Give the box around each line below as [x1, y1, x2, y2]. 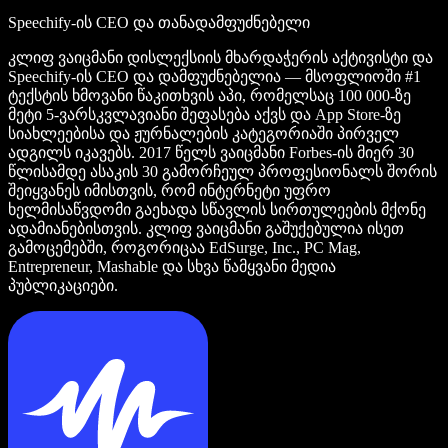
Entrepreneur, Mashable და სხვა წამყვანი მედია [8, 257, 336, 275]
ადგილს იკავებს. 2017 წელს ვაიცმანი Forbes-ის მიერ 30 [8, 143, 414, 161]
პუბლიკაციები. [8, 276, 118, 294]
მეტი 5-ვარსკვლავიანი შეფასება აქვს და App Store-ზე [8, 105, 401, 123]
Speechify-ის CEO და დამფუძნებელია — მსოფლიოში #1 [8, 67, 421, 85]
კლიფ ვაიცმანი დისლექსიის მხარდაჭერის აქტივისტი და [8, 48, 433, 66]
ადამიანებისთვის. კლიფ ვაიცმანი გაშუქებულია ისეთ [8, 219, 404, 237]
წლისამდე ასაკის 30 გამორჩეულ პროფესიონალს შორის [8, 162, 437, 180]
